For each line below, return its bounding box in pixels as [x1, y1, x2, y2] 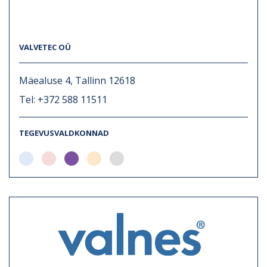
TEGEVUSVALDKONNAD [19, 127, 109, 138]
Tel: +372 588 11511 [19, 92, 107, 106]
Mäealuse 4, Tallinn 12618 [19, 73, 135, 87]
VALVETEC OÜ [19, 41, 71, 52]
